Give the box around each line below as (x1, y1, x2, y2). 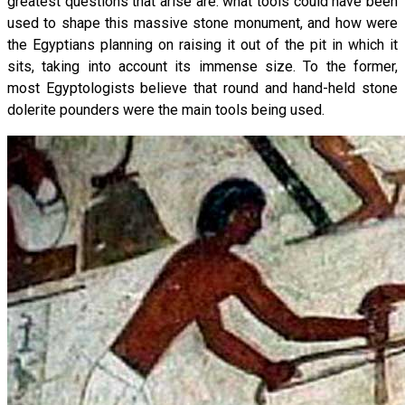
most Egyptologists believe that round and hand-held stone (7, 79, 398, 97)
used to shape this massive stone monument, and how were (7, 14, 398, 32)
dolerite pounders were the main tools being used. (7, 100, 325, 118)
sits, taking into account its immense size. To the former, (7, 57, 398, 75)
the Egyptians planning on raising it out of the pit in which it (7, 35, 398, 53)
